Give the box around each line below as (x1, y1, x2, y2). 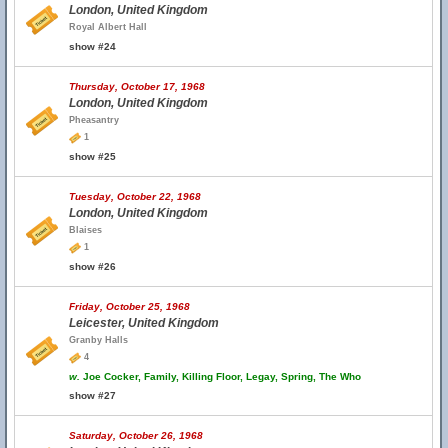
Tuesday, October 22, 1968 (69, 191, 201, 202)
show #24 (69, 41, 116, 52)
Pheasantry (69, 115, 119, 125)
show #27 (69, 390, 116, 401)
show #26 (69, 261, 116, 272)
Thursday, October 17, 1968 (69, 81, 205, 92)
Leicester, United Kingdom (69, 316, 219, 330)
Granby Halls (69, 335, 128, 345)
